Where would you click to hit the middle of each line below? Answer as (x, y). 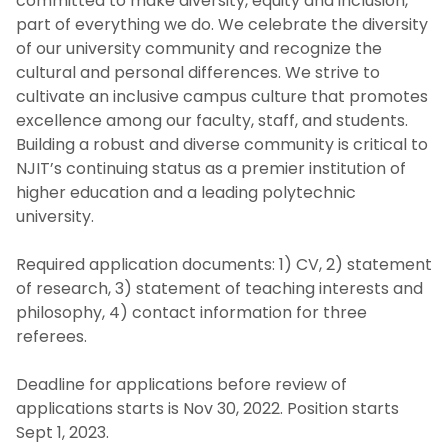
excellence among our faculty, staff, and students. (212, 120)
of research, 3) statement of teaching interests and (219, 288)
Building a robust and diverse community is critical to (222, 144)
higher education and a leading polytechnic (186, 192)
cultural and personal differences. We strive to (198, 72)
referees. (51, 336)
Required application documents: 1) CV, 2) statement (224, 264)
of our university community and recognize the (199, 48)
